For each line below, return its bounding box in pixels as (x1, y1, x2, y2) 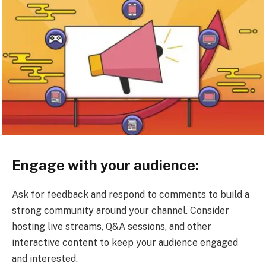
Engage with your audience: (12, 156, 199, 173)
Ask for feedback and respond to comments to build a (12, 188, 249, 200)
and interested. (12, 252, 78, 264)
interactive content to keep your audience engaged (12, 236, 238, 248)
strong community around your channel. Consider (12, 204, 229, 216)
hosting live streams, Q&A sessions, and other (12, 220, 211, 232)
